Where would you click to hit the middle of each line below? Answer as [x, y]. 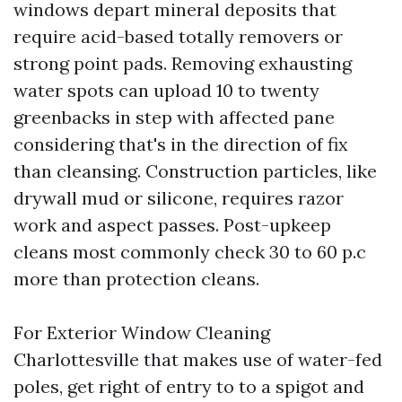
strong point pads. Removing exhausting [183, 63]
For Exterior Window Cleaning [142, 332]
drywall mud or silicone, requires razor [179, 198]
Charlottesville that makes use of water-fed [198, 359]
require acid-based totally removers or [178, 36]
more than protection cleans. [136, 279]
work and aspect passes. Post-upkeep [172, 225]
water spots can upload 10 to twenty [166, 90]
